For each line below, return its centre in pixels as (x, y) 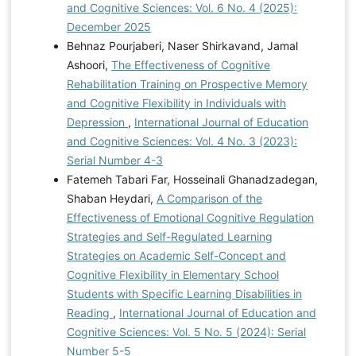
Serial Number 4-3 (114, 160)
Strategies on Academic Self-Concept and (176, 255)
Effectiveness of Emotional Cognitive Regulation (190, 217)
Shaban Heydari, (111, 198)
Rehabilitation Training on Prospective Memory (187, 83)
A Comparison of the (209, 198)
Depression (97, 122)
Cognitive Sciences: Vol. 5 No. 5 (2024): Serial (186, 331)
